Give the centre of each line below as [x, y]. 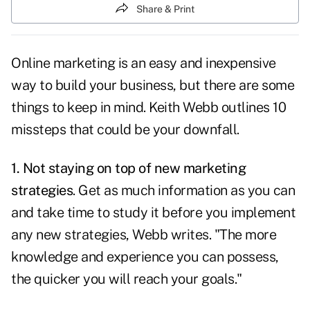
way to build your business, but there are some [153, 85]
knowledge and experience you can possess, [145, 257]
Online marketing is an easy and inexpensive [144, 63]
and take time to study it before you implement [153, 213]
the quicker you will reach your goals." [127, 279]
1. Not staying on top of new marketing [128, 168]
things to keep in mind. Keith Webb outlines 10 [148, 108]
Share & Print [165, 9]
